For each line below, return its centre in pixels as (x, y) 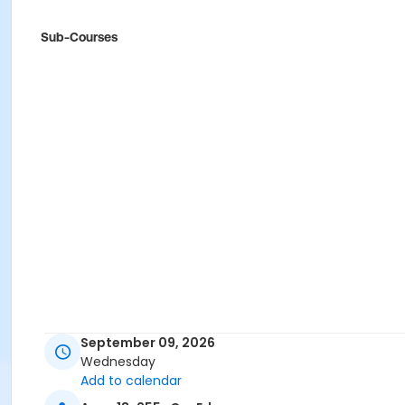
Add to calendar (131, 381)
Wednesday (118, 362)
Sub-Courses (79, 37)
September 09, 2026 (148, 343)
